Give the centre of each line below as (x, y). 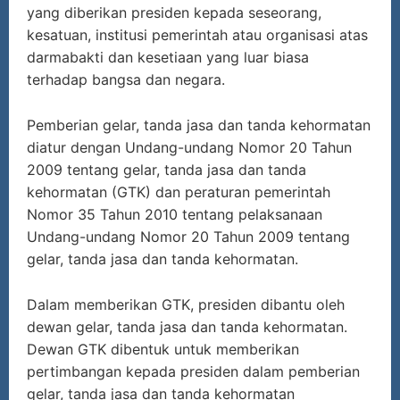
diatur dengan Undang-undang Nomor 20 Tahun (189, 148)
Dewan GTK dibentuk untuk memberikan (163, 350)
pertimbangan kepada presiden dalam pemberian (193, 372)
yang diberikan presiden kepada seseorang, (174, 13)
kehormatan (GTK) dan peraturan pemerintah (179, 192)
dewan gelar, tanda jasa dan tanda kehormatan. (187, 327)
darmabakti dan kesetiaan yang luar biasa (168, 58)
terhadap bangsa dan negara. (126, 80)
